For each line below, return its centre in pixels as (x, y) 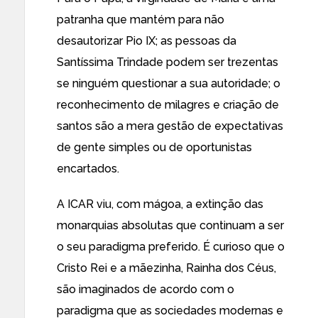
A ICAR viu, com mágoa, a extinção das (160, 204)
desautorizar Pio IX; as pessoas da (147, 41)
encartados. (88, 169)
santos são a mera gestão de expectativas (170, 126)
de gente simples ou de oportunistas (154, 147)
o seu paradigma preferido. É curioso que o (171, 247)
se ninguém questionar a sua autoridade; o (169, 83)
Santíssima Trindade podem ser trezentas (168, 62)
